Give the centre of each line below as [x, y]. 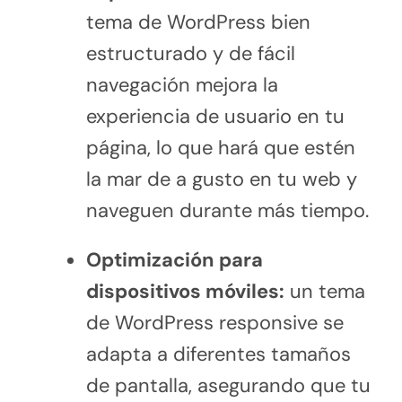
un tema [324, 291]
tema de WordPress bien [198, 22]
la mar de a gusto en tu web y [221, 179]
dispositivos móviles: [185, 291]
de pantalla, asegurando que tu [228, 385]
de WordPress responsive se [214, 322]
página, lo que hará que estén [220, 147]
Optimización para [174, 259]
